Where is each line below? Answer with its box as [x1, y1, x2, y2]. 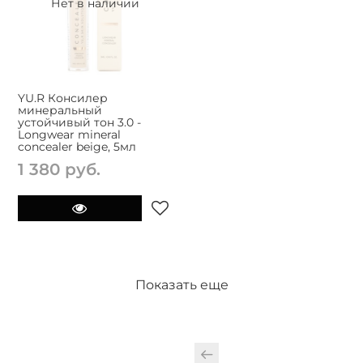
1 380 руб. [18, 158, 100, 179]
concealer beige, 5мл [18, 139, 136, 154]
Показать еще [135, 277, 228, 293]
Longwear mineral [18, 126, 121, 142]
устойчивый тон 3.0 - [18, 114, 141, 130]
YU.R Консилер [18, 90, 108, 105]
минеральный [18, 102, 102, 117]
